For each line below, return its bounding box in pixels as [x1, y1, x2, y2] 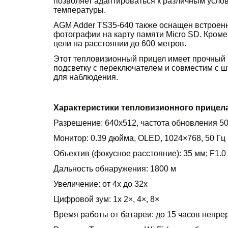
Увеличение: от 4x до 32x [53, 179, 148, 188]
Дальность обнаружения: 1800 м [53, 164, 176, 173]
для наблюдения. [53, 72, 118, 81]
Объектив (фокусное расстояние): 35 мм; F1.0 [53, 149, 226, 158]
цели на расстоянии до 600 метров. [53, 39, 186, 48]
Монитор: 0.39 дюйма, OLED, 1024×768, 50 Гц [53, 133, 225, 142]
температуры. [53, 5, 106, 14]
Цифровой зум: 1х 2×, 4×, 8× [53, 194, 159, 204]
